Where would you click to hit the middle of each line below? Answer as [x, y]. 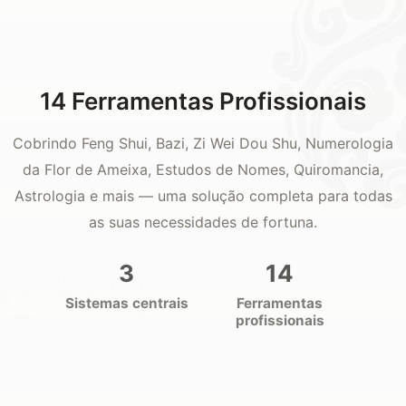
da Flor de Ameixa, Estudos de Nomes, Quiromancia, [203, 169]
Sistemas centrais [126, 303]
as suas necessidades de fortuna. [203, 222]
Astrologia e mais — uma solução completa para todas [203, 196]
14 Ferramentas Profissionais [203, 101]
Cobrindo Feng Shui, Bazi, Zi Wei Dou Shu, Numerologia [203, 143]
